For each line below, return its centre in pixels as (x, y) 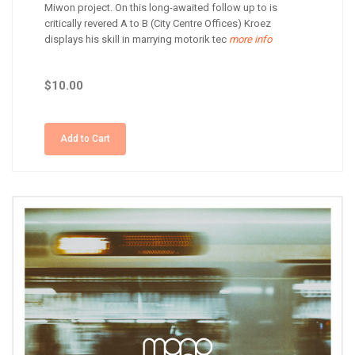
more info (249, 39)
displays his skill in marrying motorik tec (136, 39)
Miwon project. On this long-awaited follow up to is (161, 8)
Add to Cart (85, 139)
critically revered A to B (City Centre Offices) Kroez (158, 23)
